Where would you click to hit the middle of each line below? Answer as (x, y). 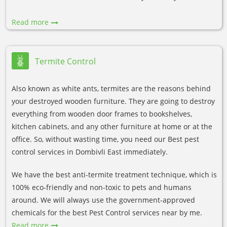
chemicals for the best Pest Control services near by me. (107, 212)
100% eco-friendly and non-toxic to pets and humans (102, 187)
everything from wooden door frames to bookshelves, (102, 113)
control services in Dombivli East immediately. (90, 152)
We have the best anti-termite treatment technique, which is (114, 174)
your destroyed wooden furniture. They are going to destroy (113, 101)
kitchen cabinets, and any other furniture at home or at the (112, 126)
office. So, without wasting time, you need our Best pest (105, 139)
